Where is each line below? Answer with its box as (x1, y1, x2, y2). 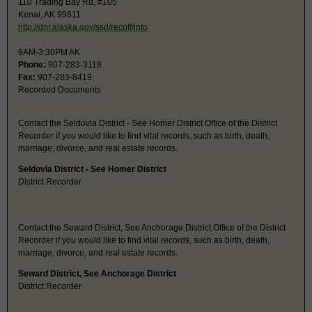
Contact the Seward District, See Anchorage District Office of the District (18, 222, 286, 233)
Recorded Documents (18, 84, 101, 95)
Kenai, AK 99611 (18, 9, 81, 19)
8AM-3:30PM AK (18, 47, 80, 57)
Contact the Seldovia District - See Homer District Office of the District (18, 118, 277, 128)
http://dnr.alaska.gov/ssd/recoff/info (18, 22, 148, 32)
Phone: (18, 59, 46, 70)
